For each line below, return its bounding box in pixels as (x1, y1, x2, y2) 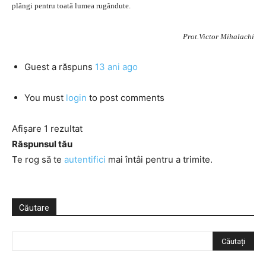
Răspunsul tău (12, 138, 72, 150)
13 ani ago (95, 61, 138, 72)
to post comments (87, 92, 164, 103)
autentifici (64, 154, 106, 165)
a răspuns (49, 61, 95, 72)
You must (24, 92, 66, 103)
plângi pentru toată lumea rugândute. (12, 1, 131, 10)
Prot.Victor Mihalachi (183, 32, 254, 41)
